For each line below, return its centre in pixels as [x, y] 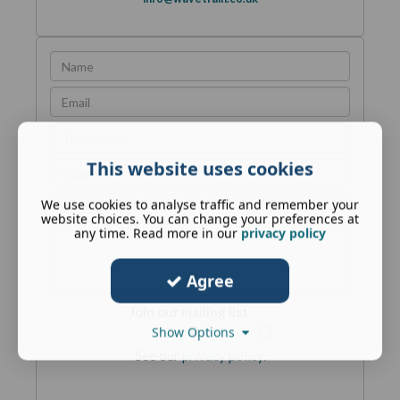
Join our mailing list [189, 312]
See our [158, 355]
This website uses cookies [200, 169]
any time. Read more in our [158, 233]
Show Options [196, 332]
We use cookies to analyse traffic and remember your [200, 204]
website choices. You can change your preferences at [200, 219]
